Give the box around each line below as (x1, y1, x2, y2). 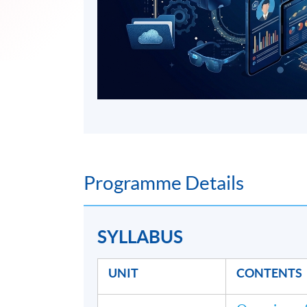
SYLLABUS (97, 226, 184, 247)
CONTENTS (236, 266, 303, 281)
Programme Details (84, 172, 244, 195)
